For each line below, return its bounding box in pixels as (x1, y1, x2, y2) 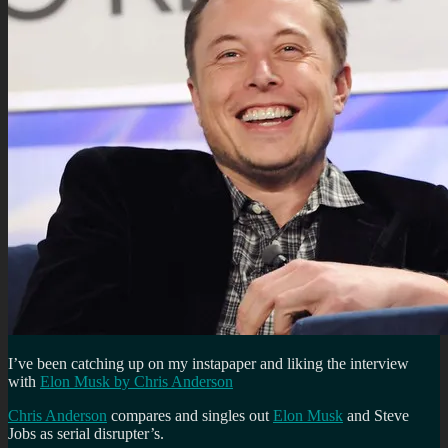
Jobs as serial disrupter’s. (8, 424, 164, 442)
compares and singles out (107, 406, 273, 424)
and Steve (343, 406, 409, 424)
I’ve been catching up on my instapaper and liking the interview (8, 354, 409, 372)
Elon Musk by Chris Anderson (40, 372, 233, 390)
